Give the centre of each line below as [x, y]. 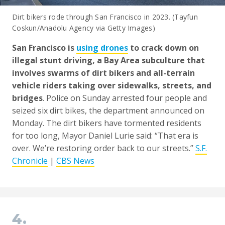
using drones [102, 48]
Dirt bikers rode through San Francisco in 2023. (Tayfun [105, 17]
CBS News [75, 161]
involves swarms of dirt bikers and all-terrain [103, 73]
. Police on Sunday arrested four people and [125, 98]
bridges [27, 98]
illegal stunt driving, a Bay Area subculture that [108, 61]
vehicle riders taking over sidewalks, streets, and [112, 86]
